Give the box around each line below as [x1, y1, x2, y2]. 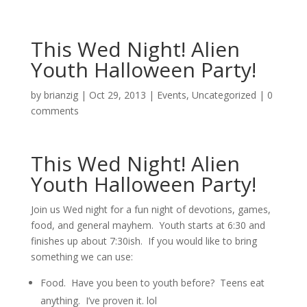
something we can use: [30, 250, 133, 263]
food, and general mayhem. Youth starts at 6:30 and [30, 219, 265, 232]
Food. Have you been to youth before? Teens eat [40, 276, 265, 289]
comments [30, 104, 79, 117]
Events [156, 88, 186, 101]
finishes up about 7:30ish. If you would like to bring [30, 234, 257, 247]
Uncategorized [191, 88, 256, 101]
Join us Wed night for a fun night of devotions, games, [30, 203, 271, 216]
